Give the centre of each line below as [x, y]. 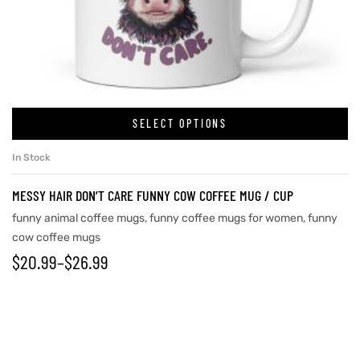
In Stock [31, 157]
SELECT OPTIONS [180, 124]
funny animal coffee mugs [78, 218]
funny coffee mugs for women [226, 218]
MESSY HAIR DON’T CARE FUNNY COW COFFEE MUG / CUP [153, 195]
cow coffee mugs [56, 237]
